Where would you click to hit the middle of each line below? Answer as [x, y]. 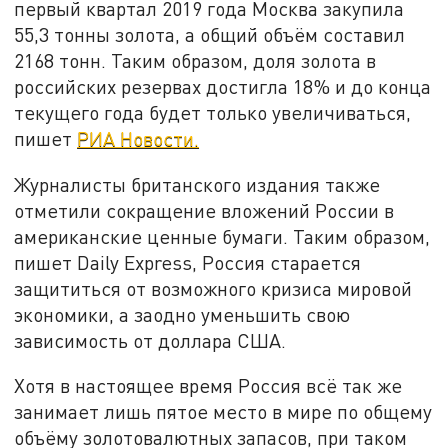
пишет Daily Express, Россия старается [188, 262]
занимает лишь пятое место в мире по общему [223, 412]
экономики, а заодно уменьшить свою [182, 314]
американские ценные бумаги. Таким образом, [222, 236]
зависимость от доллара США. [150, 340]
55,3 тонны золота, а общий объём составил [210, 35]
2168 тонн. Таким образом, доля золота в [195, 61]
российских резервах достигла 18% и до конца [223, 87]
